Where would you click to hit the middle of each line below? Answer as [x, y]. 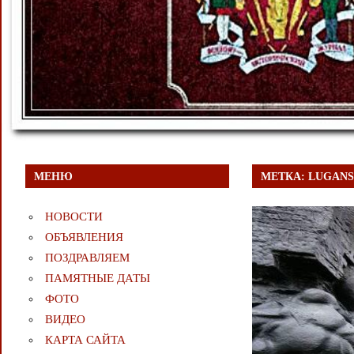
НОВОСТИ [73, 216]
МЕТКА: [285, 176]
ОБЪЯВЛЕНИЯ [84, 237]
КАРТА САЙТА [85, 339]
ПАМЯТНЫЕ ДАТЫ [97, 278]
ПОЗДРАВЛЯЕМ [87, 257]
